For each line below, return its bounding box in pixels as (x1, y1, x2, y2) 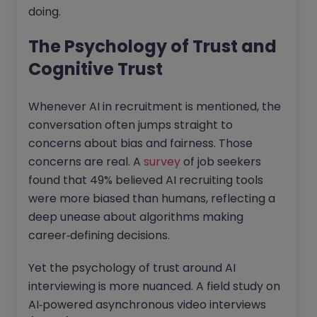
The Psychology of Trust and (28, 35, 277, 59)
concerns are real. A (28, 154, 144, 171)
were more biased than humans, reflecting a (28, 190, 275, 207)
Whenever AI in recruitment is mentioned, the (28, 98, 281, 115)
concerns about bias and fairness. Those (28, 135, 253, 152)
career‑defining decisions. (28, 227, 170, 244)
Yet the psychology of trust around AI (28, 260, 236, 277)
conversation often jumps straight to (28, 117, 233, 134)
